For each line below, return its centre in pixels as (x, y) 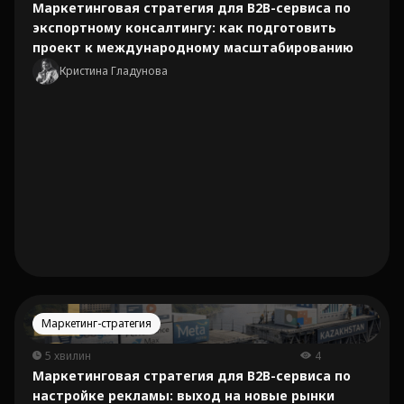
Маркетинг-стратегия (96, 323)
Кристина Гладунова (114, 71)
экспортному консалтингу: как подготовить (184, 28)
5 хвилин (68, 356)
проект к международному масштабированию (193, 47)
